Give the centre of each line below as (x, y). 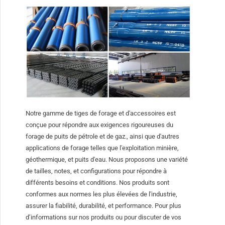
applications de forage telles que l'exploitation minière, (102, 148)
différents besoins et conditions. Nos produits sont (98, 183)
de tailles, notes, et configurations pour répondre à (96, 171)
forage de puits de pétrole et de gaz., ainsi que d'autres (103, 137)
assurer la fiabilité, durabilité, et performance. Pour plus (104, 206)
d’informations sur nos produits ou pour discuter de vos (104, 217)
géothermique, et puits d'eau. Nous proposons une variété (107, 160)
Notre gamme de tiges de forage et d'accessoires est (101, 114)
